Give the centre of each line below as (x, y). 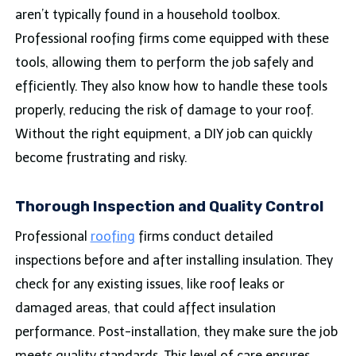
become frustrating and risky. (101, 157)
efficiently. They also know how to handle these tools (171, 86)
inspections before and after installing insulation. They (174, 261)
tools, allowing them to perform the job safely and (164, 62)
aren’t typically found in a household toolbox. (147, 14)
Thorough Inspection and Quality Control (169, 206)
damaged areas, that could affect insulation (145, 308)
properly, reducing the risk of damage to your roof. (164, 110)
